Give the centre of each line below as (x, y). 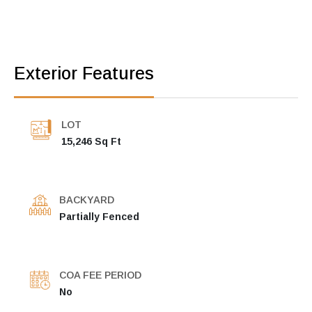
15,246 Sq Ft (91, 141)
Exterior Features (84, 73)
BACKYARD (87, 200)
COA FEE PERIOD (100, 275)
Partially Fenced (99, 216)
